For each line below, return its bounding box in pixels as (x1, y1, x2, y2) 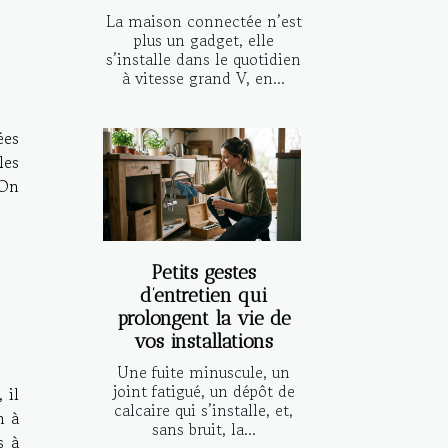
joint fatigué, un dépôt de (112, 378, 295, 403)
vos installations (134, 329, 273, 353)
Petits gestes (151, 260, 256, 284)
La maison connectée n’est (105, 8, 302, 33)
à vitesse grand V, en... (122, 65, 285, 90)
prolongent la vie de (116, 306, 291, 330)
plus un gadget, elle (133, 27, 274, 52)
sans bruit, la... (151, 416, 256, 441)
